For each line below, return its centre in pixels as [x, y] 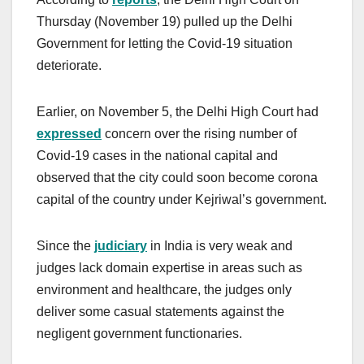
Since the [65, 245]
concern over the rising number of [199, 133]
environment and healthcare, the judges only [164, 289]
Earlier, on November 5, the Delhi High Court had [178, 111]
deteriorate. [69, 65]
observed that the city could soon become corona [177, 177]
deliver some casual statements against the [160, 311]
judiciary [121, 245]
